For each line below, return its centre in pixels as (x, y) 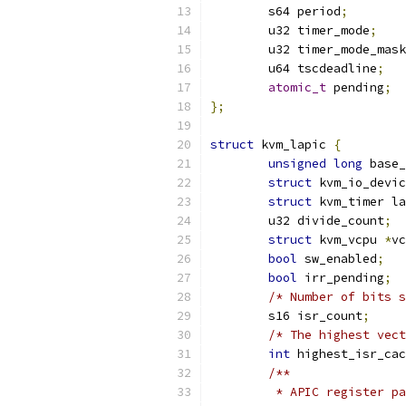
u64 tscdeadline (323, 68)
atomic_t (297, 87)
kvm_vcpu (348, 240)
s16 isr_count (315, 316)
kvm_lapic (294, 145)
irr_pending (341, 278)
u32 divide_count (326, 221)
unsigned (297, 164)
